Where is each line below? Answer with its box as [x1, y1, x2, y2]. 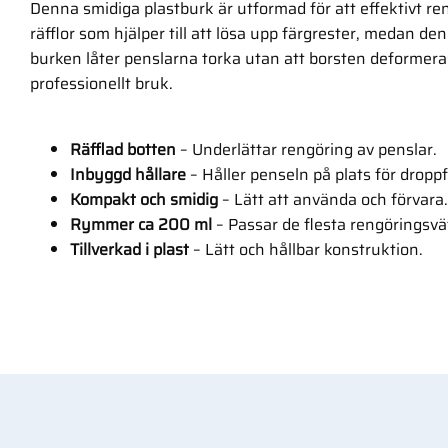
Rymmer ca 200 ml [70, 211, 212, 237]
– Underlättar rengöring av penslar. [176, 136, 437, 162]
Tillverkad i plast [70, 236, 189, 262]
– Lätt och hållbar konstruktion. [189, 236, 423, 262]
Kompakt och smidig [70, 186, 218, 212]
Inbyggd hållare [70, 161, 186, 187]
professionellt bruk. [30, 70, 177, 96]
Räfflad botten [70, 136, 176, 162]
